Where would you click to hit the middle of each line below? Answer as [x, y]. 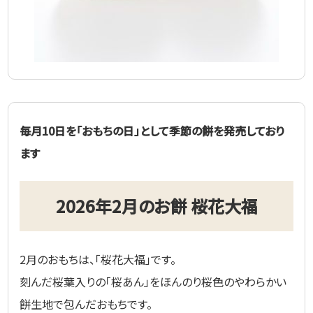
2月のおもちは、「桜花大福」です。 [98, 259]
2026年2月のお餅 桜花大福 [156, 205]
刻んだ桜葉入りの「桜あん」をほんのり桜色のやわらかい [153, 281]
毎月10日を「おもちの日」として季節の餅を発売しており [152, 130]
